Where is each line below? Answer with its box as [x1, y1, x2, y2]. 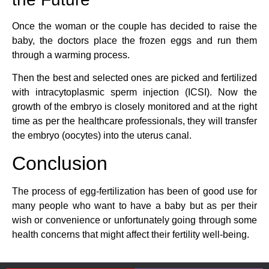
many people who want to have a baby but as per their [12, 200, 257, 211]
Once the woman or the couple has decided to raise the [12, 20, 257, 31]
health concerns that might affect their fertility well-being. [12, 229, 249, 240]
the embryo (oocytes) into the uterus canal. [12, 130, 192, 141]
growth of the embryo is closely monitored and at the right [12, 101, 257, 112]
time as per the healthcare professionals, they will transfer [12, 116, 257, 127]
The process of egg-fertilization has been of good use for [12, 186, 257, 196]
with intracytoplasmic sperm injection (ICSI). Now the [12, 87, 257, 98]
